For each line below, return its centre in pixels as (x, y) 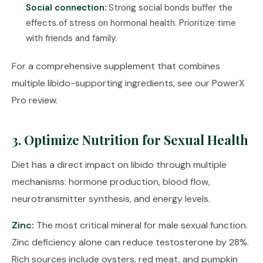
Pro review (34, 100)
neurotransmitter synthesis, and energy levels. (111, 199)
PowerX (228, 83)
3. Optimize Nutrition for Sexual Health (130, 140)
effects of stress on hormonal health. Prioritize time (131, 23)
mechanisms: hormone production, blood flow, (111, 182)
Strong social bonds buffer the (169, 8)
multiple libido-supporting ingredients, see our (112, 83)
